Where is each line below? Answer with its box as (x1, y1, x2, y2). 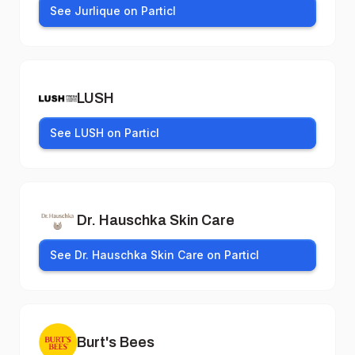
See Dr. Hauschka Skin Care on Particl (50, 248, 259, 261)
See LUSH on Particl (50, 126, 159, 139)
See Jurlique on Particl (50, 4, 176, 17)
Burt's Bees (77, 334, 155, 350)
